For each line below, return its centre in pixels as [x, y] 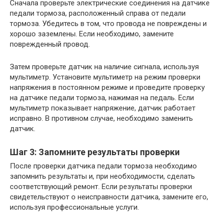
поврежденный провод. [50, 44]
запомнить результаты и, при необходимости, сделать [102, 177]
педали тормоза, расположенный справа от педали [98, 14]
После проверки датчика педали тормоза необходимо [103, 166]
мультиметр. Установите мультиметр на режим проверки [105, 77]
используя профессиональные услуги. [74, 207]
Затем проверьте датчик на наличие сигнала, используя [104, 67]
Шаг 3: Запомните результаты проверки [95, 152]
